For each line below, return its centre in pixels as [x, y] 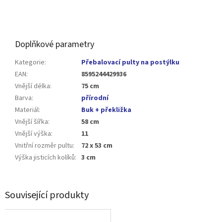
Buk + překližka [106, 110]
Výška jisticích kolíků [45, 158]
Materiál [27, 110]
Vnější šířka [31, 122]
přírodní [95, 98]
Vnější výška [33, 134]
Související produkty [47, 195]
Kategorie [30, 63]
